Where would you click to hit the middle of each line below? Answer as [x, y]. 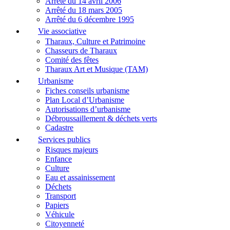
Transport [61, 196]
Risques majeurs [72, 149]
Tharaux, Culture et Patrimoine [95, 41]
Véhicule [60, 214]
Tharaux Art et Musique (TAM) [97, 69]
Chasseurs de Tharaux [81, 50]
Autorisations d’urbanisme [88, 109]
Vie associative [62, 31]
